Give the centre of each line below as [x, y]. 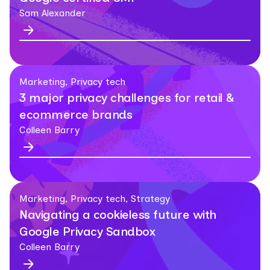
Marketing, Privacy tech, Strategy [95, 199]
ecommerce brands [76, 115]
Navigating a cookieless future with [118, 215]
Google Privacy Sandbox [87, 231]
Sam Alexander [52, 13]
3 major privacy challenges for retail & [127, 98]
